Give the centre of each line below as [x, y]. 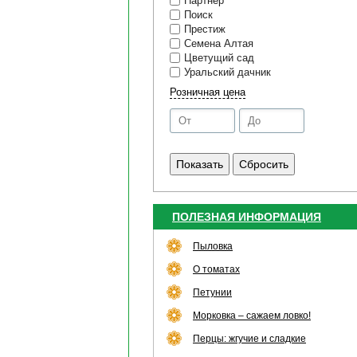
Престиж [205, 29]
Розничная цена [208, 92]
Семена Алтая [219, 43]
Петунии [212, 292]
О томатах [216, 269]
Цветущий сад [219, 58]
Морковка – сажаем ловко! [252, 315]
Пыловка [213, 246]
